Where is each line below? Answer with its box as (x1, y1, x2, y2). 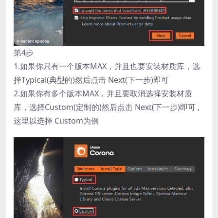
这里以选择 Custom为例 (14, 115, 99, 126)
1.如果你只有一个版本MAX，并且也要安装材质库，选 (14, 60, 200, 72)
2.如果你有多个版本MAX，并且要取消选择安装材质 (14, 88, 192, 99)
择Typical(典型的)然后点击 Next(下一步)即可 (14, 74, 169, 85)
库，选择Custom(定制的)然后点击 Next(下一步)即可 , (14, 101, 200, 112)
